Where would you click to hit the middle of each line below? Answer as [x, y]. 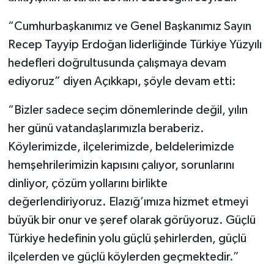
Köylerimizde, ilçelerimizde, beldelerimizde [121, 147]
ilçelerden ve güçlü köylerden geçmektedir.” [123, 257]
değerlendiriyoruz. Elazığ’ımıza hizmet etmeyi [128, 202]
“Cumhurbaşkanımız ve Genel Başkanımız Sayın [129, 26]
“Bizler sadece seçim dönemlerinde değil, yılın [128, 110]
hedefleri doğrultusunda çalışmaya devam [117, 63]
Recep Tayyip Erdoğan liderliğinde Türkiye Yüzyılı [135, 45]
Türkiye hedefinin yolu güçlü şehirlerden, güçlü [127, 239]
